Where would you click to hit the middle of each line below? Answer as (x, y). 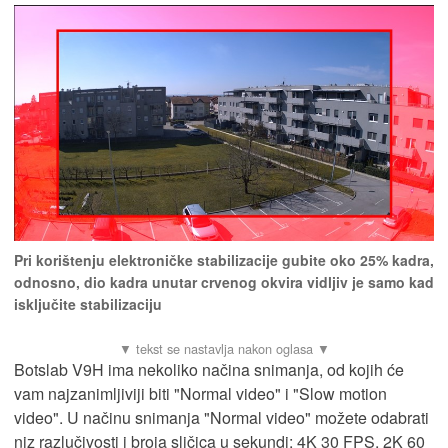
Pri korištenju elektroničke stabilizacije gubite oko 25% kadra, (224, 260)
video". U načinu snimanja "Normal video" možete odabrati (221, 418)
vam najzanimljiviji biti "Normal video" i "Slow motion (200, 394)
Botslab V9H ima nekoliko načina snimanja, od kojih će (209, 370)
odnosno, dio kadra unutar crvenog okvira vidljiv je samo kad (224, 282)
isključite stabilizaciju (88, 304)
